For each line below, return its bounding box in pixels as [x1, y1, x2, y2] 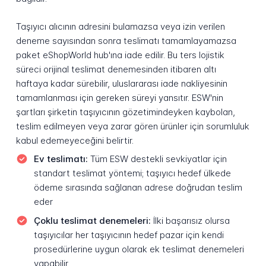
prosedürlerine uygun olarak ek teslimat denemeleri [33, 243, 244, 255]
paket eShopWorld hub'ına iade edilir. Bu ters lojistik [15, 49, 224, 61]
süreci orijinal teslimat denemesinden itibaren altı [15, 63, 216, 75]
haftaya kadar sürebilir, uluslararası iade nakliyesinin [15, 77, 227, 89]
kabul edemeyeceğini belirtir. [15, 134, 134, 146]
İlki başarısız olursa [150, 214, 230, 226]
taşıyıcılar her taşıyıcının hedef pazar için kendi [33, 229, 224, 240]
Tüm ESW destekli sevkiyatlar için [87, 153, 227, 165]
